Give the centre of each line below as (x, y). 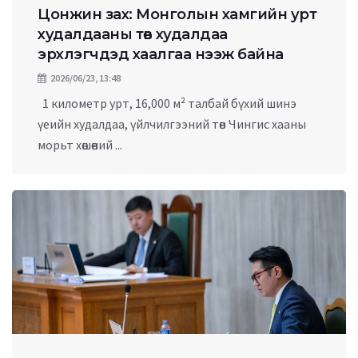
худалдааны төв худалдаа (133, 34)
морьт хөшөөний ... (80, 145)
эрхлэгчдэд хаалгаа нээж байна (161, 54)
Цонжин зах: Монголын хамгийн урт (177, 14)
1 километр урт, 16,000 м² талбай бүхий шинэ (167, 103)
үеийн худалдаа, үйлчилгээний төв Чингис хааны (172, 124)
